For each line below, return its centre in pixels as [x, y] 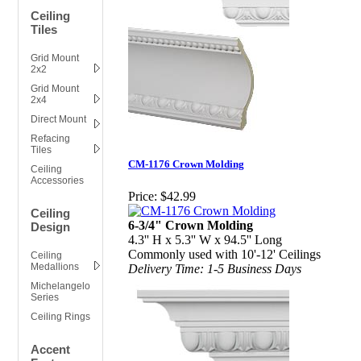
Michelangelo [60, 286]
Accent [50, 349]
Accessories [57, 180]
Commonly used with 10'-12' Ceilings [224, 254]
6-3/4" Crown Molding [191, 225]
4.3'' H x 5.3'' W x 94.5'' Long [205, 239]
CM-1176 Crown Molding [186, 164]
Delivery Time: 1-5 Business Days [215, 268]
